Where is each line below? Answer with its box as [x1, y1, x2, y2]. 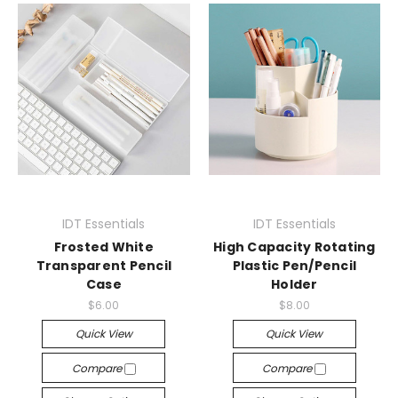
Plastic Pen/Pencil [232, 257, 356, 275]
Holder [271, 275, 318, 293]
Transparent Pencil [36, 257, 171, 275]
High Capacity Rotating [213, 238, 376, 256]
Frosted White [53, 238, 154, 256]
